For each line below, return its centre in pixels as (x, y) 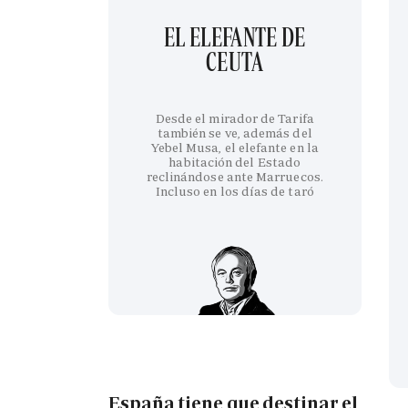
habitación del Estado (235, 162)
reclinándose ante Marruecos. (235, 176)
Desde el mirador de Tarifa (235, 118)
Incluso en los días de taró (235, 191)
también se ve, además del (235, 133)
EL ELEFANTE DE (235, 36)
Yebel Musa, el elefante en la (235, 147)
